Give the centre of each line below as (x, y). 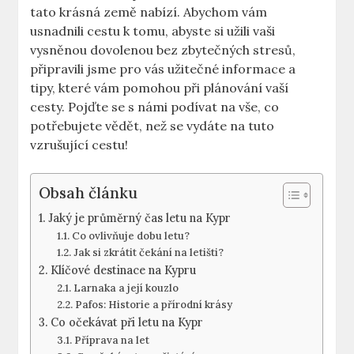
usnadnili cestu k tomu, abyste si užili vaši (153, 31)
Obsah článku (88, 192)
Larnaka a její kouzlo (126, 288)
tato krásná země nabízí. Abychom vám (149, 12)
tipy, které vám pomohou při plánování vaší (160, 88)
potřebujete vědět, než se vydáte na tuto (153, 126)
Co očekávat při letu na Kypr (127, 322)
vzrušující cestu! (79, 145)
